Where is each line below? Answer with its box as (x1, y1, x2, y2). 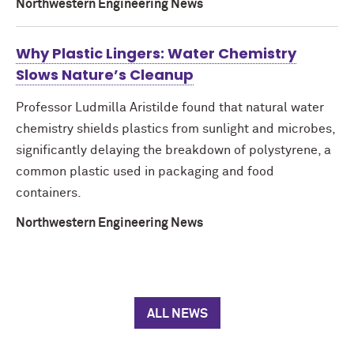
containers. (16, 186, 81, 200)
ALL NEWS (146, 307, 208, 321)
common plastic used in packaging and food (16, 165, 274, 179)
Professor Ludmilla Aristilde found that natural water (16, 101, 324, 115)
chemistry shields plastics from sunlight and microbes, (16, 122, 335, 136)
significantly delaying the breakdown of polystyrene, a (16, 144, 331, 157)
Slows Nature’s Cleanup (16, 65, 194, 85)
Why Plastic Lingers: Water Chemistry (16, 43, 296, 64)
